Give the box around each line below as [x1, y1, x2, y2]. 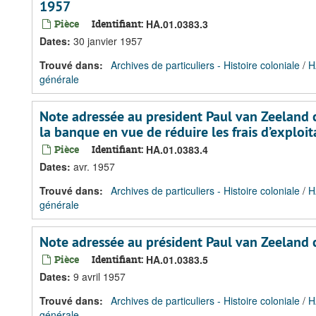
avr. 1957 [73, 159, 115, 174]
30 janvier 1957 [73, 34, 142, 48]
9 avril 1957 [73, 269, 126, 284]
